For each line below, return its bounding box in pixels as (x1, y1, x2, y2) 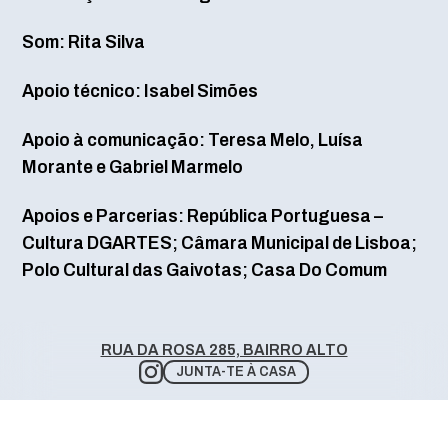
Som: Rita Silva (21, 31, 145, 53)
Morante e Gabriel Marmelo (21, 155, 246, 177)
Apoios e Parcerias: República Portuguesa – (21, 204, 383, 226)
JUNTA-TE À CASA (176, 363, 296, 379)
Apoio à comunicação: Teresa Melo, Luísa (21, 128, 363, 150)
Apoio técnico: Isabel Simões (21, 80, 261, 102)
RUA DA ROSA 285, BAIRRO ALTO (100, 340, 348, 358)
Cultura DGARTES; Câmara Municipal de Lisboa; (21, 231, 417, 253)
